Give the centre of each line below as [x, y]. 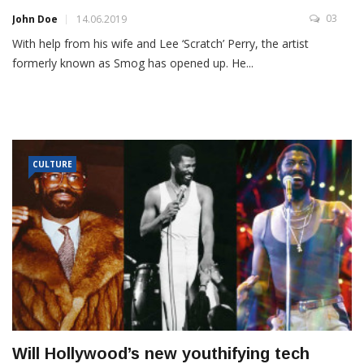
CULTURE [52, 165]
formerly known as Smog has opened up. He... [133, 63]
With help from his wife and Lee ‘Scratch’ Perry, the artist [160, 44]
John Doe [35, 19]
